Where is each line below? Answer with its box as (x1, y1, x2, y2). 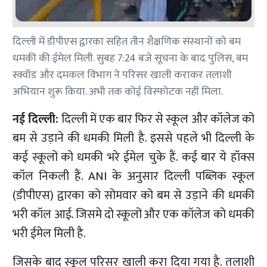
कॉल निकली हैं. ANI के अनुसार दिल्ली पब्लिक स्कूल (13, 166, 254, 187)
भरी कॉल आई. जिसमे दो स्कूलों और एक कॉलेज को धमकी (13, 204, 254, 225)
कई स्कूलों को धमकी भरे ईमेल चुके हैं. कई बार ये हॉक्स (13, 147, 254, 168)
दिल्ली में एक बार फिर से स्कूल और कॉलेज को (58, 109, 254, 130)
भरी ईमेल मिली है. (13, 223, 86, 244)
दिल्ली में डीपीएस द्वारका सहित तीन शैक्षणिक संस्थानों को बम (13, 33, 241, 51)
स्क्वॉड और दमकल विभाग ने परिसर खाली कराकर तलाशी (13, 66, 232, 85)
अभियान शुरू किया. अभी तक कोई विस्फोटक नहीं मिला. (13, 83, 223, 101)
